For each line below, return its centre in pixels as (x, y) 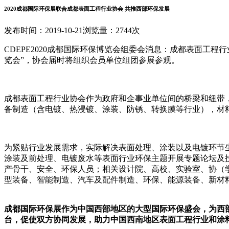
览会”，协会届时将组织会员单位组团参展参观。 (93, 60)
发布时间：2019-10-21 (43, 30)
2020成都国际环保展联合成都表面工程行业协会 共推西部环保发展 (87, 8)
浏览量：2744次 (111, 30)
